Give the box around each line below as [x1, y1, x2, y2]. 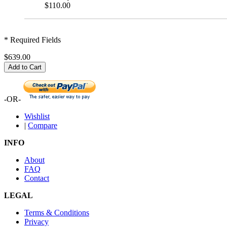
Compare [28, 121, 57, 130]
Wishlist [24, 111, 50, 121]
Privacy [24, 217, 49, 226]
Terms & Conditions [24, 208, 89, 217]
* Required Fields [4, 35, 61, 44]
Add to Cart [8, 63, 42, 71]
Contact [24, 173, 49, 182]
